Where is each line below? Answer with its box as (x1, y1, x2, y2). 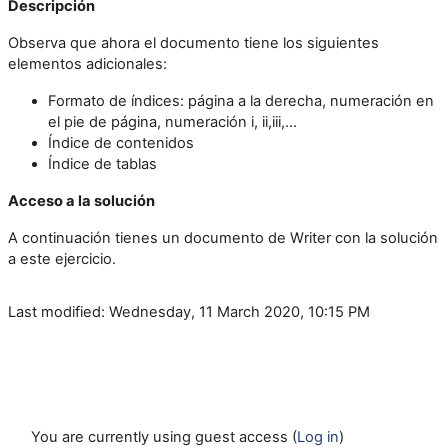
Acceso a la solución (8, 191, 155, 210)
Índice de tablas (48, 154, 157, 173)
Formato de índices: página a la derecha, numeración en (48, 91, 434, 110)
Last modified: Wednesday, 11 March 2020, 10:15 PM (8, 302, 370, 321)
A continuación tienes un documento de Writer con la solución (8, 228, 438, 247)
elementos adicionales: (8, 54, 167, 73)
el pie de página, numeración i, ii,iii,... (48, 112, 297, 131)
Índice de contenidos (48, 133, 194, 152)
